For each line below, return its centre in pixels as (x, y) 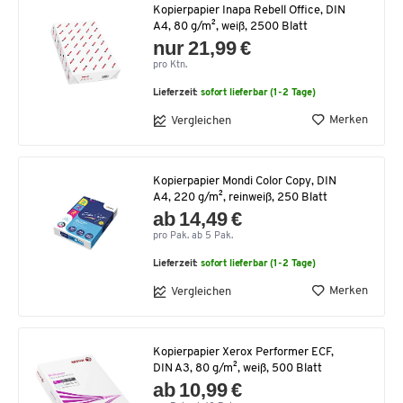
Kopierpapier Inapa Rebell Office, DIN (249, 11)
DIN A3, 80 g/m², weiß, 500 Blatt (237, 369)
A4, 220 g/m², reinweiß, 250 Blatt (240, 198)
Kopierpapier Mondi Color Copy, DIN (245, 182)
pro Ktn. (170, 66)
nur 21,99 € (202, 49)
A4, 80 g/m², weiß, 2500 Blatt (230, 27)
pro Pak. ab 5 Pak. (193, 237)
